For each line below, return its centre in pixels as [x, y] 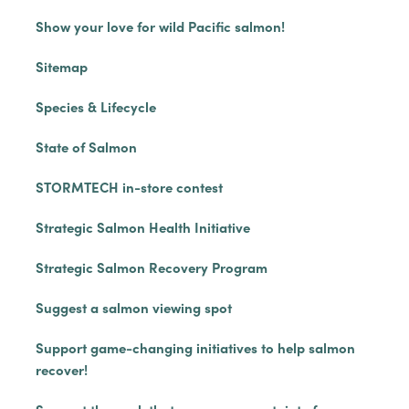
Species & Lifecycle [95, 106]
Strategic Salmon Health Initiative [142, 227]
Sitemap [61, 66]
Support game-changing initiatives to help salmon [195, 347]
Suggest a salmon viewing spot [133, 307]
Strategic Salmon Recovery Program [151, 267]
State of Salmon [86, 147]
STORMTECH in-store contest [129, 187]
